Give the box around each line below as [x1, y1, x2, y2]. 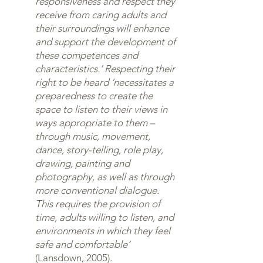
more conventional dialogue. [35, 184, 159, 196]
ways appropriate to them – [35, 117, 154, 129]
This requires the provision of [35, 198, 160, 210]
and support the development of [35, 36, 176, 48]
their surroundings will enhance [35, 22, 169, 34]
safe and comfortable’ [35, 238, 130, 250]
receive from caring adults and [35, 9, 166, 21]
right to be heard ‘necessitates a [35, 76, 174, 88]
